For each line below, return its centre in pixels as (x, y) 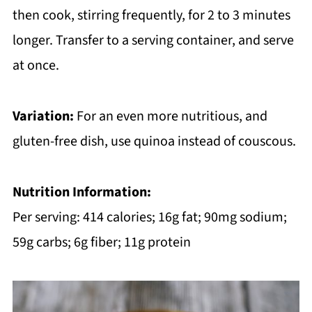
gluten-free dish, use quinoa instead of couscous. (154, 141)
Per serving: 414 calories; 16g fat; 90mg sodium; (149, 217)
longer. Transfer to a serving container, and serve (153, 40)
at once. (36, 65)
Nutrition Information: (81, 192)
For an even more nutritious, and (170, 116)
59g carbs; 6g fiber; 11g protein (101, 242)
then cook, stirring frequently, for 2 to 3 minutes (151, 15)
